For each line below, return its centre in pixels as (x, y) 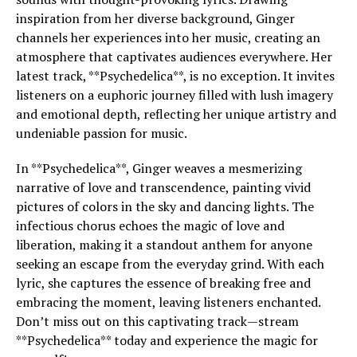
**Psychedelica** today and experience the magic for (167, 340)
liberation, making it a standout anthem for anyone (164, 245)
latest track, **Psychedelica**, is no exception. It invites (175, 76)
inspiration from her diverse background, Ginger (155, 18)
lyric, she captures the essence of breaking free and (163, 283)
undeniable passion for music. (102, 133)
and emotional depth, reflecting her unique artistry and (176, 114)
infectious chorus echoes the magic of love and (150, 226)
